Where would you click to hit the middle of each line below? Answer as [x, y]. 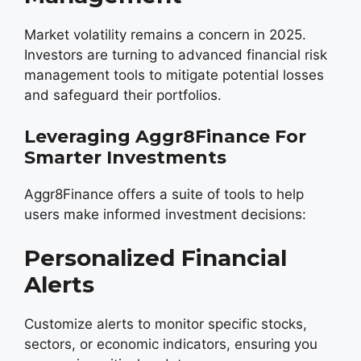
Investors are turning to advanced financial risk [176, 55]
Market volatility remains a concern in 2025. [165, 35]
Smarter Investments [125, 157]
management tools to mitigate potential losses [174, 75]
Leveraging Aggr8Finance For [165, 136]
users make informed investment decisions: [165, 214]
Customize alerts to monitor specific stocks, [166, 324]
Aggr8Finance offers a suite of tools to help [164, 194]
